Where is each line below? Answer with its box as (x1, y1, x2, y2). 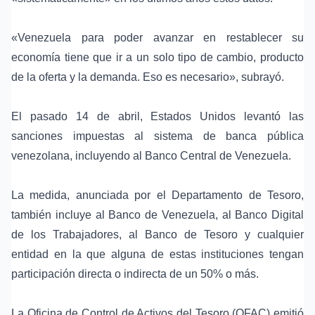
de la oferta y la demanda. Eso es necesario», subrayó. (11, 71, 284, 84)
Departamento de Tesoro (172, 189, 302, 202)
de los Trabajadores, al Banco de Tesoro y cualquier (11, 229, 304, 241)
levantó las (236, 110, 304, 123)
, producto (253, 51, 304, 64)
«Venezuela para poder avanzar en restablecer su (11, 32, 304, 44)
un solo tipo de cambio (136, 51, 254, 64)
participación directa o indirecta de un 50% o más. (11, 268, 259, 281)
